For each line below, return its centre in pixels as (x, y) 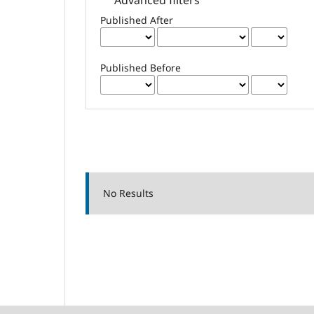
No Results (128, 193)
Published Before (141, 67)
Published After (137, 20)
